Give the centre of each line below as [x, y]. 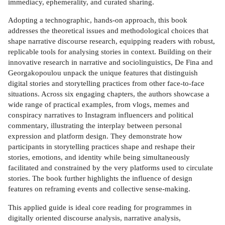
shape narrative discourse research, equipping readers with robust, [111, 41]
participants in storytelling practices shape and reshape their [101, 147]
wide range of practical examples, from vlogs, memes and [99, 104]
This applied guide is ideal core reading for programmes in [100, 207]
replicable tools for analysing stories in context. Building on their [110, 52]
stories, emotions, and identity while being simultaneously [99, 157]
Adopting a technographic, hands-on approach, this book [98, 20]
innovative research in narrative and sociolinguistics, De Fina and [110, 62]
